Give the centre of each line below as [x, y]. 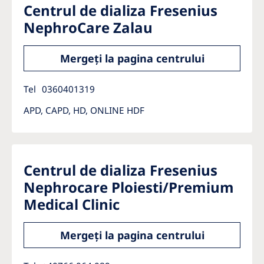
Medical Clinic [72, 204]
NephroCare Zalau [88, 27]
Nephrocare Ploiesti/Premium [129, 187]
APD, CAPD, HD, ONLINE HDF [84, 110]
